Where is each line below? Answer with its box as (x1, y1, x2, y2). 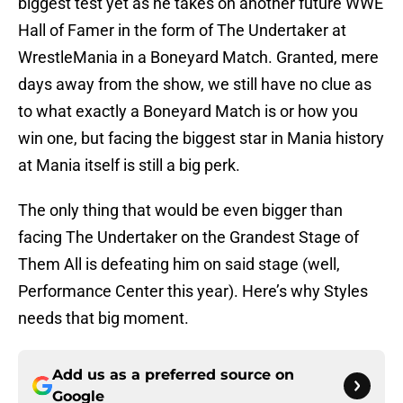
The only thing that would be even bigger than (18, 201, 343, 220)
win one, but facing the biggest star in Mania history (18, 129, 384, 148)
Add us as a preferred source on (52, 366, 294, 384)
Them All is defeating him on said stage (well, (18, 255, 340, 274)
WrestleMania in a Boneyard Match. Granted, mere (18, 48, 379, 67)
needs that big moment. (18, 309, 189, 328)
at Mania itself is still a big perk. (18, 156, 240, 175)
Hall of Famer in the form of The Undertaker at (18, 21, 346, 40)
